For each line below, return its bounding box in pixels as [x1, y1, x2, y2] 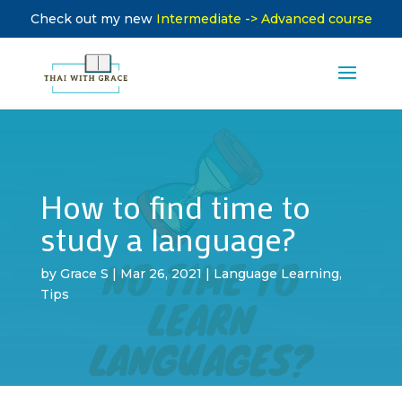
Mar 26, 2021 [119, 266, 202, 282]
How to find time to [39, 185, 310, 227]
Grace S [59, 266, 109, 282]
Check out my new [30, 11, 156, 27]
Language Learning [213, 266, 339, 282]
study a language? [39, 217, 295, 259]
